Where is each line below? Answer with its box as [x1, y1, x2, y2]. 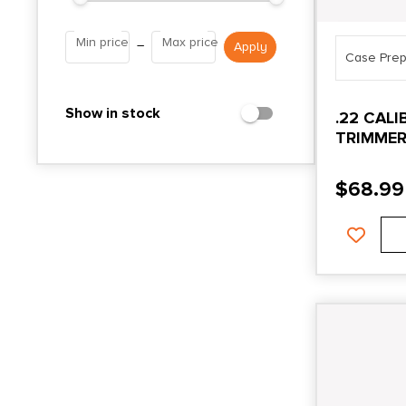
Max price [162, 34, 219, 50]
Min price [76, 34, 129, 50]
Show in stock [65, 103, 160, 122]
